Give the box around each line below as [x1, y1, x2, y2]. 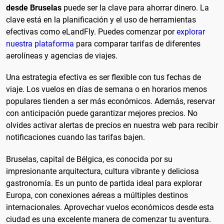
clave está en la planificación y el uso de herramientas [6, 15, 196, 25]
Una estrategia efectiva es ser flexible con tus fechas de [6, 72, 201, 82]
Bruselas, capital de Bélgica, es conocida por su [6, 154, 172, 164]
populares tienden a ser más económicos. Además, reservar [6, 96, 215, 106]
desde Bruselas [6, 3, 61, 13]
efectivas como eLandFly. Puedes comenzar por [6, 27, 176, 37]
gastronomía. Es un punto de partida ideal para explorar [6, 178, 202, 188]
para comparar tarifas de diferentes [74, 39, 200, 49]
